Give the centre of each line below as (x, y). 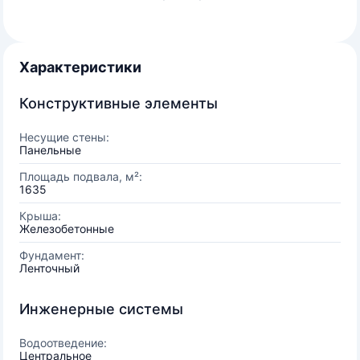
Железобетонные (67, 229)
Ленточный (49, 268)
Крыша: (40, 216)
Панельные (50, 150)
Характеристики (80, 67)
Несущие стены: (64, 137)
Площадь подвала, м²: (81, 176)
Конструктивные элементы (119, 103)
